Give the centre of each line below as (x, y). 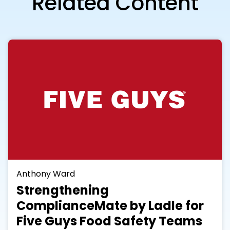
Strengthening (62, 190)
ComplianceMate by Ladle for (110, 206)
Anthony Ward (45, 174)
